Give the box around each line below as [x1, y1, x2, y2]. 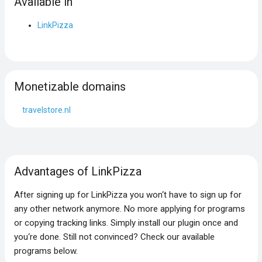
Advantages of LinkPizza [13, 164, 142, 178]
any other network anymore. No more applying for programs [13, 203, 245, 214]
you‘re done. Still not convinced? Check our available [13, 231, 215, 242]
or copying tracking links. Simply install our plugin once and [13, 217, 238, 228]
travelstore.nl [22, 105, 71, 115]
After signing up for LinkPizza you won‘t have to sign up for [13, 189, 242, 200]
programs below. [13, 245, 78, 256]
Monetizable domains [13, 79, 126, 94]
